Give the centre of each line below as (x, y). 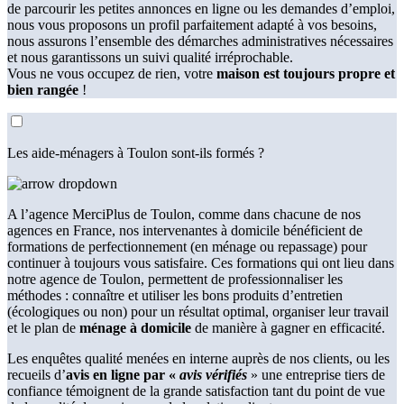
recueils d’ (37, 374)
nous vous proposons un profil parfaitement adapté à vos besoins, (192, 24)
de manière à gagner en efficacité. (290, 327)
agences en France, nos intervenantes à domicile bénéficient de (185, 230)
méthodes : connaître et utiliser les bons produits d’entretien (175, 295)
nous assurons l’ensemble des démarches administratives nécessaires (200, 41)
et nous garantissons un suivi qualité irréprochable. (150, 57)
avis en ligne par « (123, 374)
